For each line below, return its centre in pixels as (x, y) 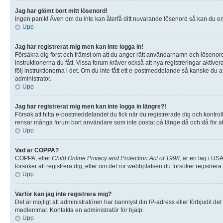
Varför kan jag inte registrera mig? (63, 194)
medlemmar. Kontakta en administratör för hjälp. (79, 210)
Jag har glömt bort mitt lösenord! (61, 11)
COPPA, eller (33, 158)
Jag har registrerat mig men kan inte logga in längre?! (91, 106)
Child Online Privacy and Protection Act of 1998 (116, 158)
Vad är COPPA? (37, 150)
